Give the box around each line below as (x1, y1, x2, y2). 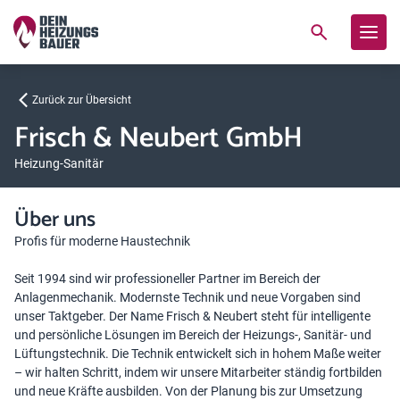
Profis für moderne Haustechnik (14, 234, 190, 248)
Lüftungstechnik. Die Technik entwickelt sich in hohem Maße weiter (14, 346, 381, 361)
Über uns (14, 203, 96, 237)
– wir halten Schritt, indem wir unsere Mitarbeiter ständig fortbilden (14, 365, 382, 379)
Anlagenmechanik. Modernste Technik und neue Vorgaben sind (14, 290, 361, 304)
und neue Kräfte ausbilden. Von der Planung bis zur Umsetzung (14, 384, 362, 398)
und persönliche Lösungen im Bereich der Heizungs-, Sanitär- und (14, 328, 371, 342)
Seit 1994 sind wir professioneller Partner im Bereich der (14, 271, 321, 286)
